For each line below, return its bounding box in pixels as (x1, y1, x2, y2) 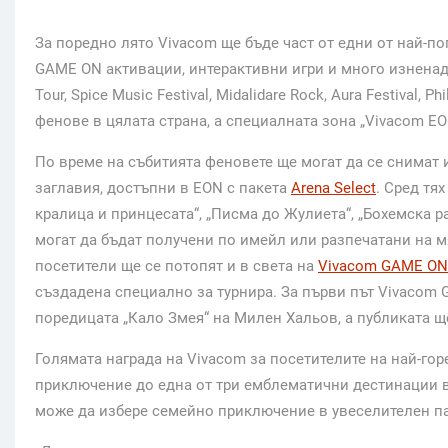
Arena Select (291, 178, 376, 197)
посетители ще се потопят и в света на (35, 256, 318, 275)
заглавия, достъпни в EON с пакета (35, 178, 291, 197)
